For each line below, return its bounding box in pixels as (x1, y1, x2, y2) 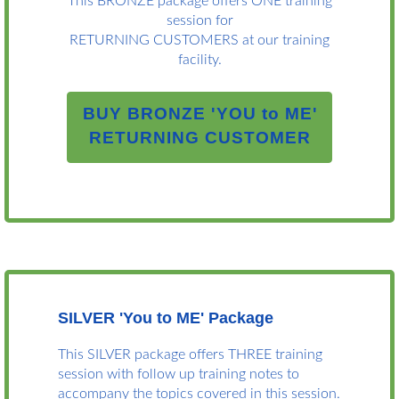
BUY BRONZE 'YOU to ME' (82, 104, 318, 124)
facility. (177, 53, 222, 68)
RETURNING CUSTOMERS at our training (69, 33, 330, 48)
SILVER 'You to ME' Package (58, 309, 273, 328)
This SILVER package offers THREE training (58, 347, 322, 362)
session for (166, 13, 233, 28)
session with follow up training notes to (58, 367, 299, 382)
